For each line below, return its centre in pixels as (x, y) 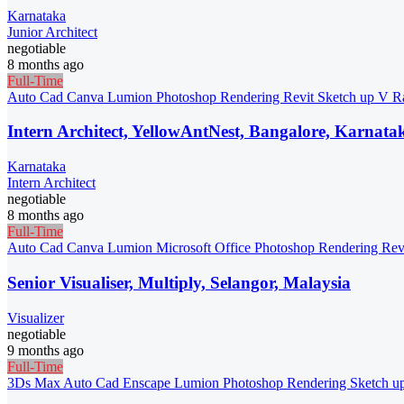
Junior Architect (52, 32)
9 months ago (46, 350)
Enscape (148, 382)
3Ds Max (35, 382)
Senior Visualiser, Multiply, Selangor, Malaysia (179, 282)
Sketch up (348, 96)
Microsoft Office (205, 248)
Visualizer (36, 317)
